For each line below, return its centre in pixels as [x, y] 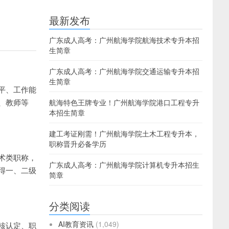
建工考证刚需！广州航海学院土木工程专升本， [124, 133]
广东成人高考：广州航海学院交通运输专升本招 [124, 71]
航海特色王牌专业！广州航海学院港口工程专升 [124, 102]
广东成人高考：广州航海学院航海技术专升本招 [124, 40]
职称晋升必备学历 [78, 144]
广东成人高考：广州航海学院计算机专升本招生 [124, 165]
